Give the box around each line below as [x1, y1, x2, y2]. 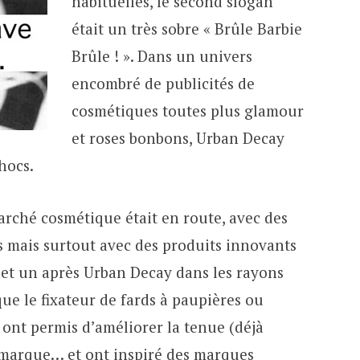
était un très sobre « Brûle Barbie [71, 18, 302, 39]
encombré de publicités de [71, 73, 255, 94]
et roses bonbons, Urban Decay [71, 128, 284, 149]
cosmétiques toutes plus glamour [71, 100, 304, 121]
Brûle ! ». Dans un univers [71, 46, 252, 67]
